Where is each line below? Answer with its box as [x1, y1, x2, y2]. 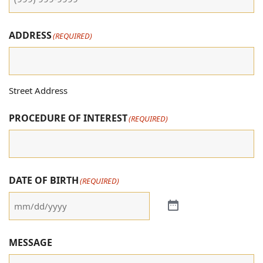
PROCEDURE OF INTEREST [9, 111, 127, 124]
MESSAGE [9, 235, 52, 249]
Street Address [9, 84, 68, 96]
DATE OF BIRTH [9, 173, 79, 187]
